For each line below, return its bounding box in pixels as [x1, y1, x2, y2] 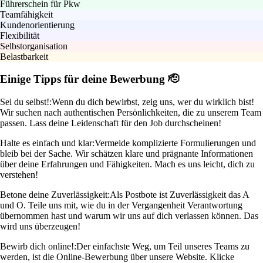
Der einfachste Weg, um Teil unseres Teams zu [76, 241, 249, 252]
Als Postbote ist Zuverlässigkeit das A [110, 190, 249, 200]
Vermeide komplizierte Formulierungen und [95, 138, 256, 149]
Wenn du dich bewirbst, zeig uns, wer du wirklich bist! [52, 97, 254, 107]
